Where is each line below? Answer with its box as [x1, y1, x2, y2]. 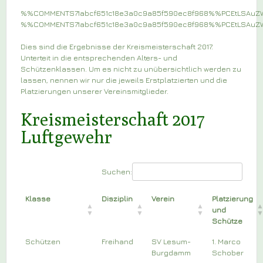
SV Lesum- [151, 236, 191, 246]
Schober [212, 247, 244, 257]
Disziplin [102, 193, 133, 203]
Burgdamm [151, 247, 191, 257]
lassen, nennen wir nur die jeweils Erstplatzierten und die [21, 75, 227, 85]
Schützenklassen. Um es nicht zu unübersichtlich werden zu [21, 64, 241, 73]
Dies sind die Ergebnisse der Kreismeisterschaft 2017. [21, 42, 213, 51]
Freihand [102, 236, 133, 246]
